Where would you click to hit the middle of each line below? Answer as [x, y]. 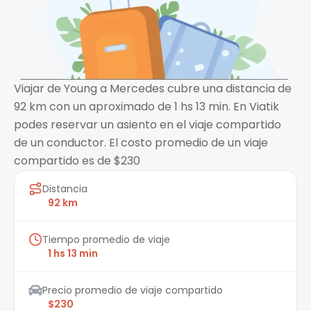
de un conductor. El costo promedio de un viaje [141, 143]
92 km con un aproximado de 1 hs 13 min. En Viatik [146, 107]
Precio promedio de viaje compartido [133, 291]
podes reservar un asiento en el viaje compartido [148, 125]
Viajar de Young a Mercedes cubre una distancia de [153, 89]
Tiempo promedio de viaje [106, 240]
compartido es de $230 [77, 161]
